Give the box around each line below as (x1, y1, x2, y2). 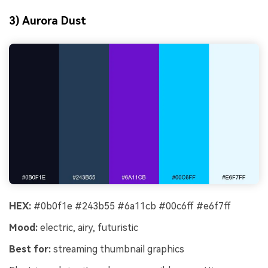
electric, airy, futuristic (38, 222, 138, 234)
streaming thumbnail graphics (51, 243, 184, 255)
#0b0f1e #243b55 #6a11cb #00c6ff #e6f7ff (31, 200, 231, 212)
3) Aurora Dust (9, 14, 86, 27)
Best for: (9, 243, 51, 255)
